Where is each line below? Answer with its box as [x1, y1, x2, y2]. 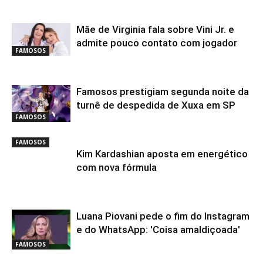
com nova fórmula [76, 161, 157, 174]
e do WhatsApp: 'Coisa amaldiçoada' [76, 224, 240, 236]
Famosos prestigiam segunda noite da [76, 86, 249, 98]
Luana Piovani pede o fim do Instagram [76, 210, 249, 222]
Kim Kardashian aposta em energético [76, 148, 248, 160]
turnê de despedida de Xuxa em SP [76, 99, 235, 112]
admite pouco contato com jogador [76, 37, 237, 49]
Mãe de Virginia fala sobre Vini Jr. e [76, 23, 234, 36]
